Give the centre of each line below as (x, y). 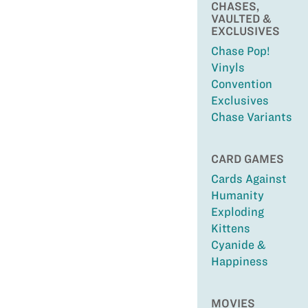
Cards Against (249, 179)
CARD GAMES (247, 159)
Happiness (239, 261)
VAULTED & (241, 19)
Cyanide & (238, 245)
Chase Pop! (240, 51)
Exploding (237, 212)
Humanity (237, 195)
